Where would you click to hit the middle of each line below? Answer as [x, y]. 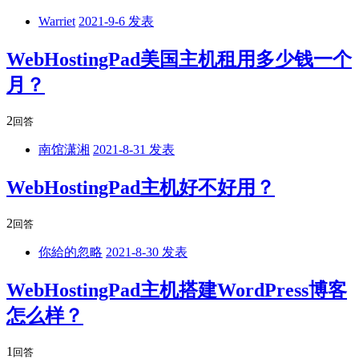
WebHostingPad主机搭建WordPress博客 [177, 290]
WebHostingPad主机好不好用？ [141, 188]
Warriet [57, 22]
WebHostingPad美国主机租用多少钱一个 [179, 60]
